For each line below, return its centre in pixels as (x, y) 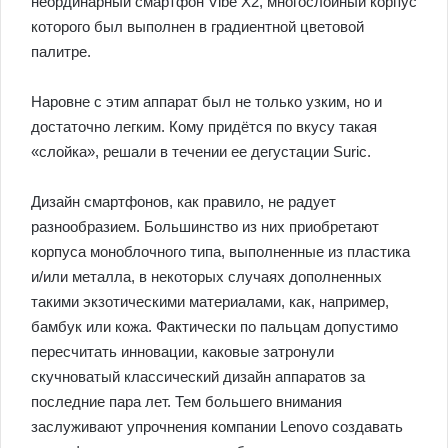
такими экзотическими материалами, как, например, (210, 301)
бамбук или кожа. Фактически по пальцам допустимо (214, 326)
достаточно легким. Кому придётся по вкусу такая (204, 126)
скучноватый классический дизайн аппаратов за (198, 376)
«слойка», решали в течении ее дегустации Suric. (201, 151)
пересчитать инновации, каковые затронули (182, 351)
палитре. (61, 51)
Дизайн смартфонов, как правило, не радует (183, 201)
